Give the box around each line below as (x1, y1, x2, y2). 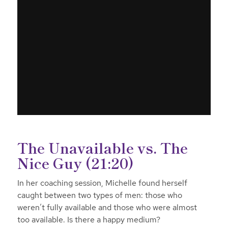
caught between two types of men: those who (17, 190, 182, 201)
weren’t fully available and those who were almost (17, 202, 197, 213)
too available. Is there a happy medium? (17, 214, 160, 225)
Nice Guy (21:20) (17, 152, 134, 173)
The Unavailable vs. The (17, 137, 188, 158)
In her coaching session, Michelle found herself (17, 178, 187, 189)
